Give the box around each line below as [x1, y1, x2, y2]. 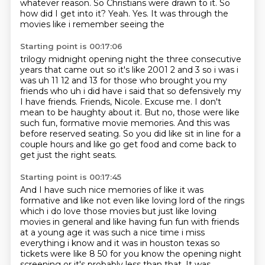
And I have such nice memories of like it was [20, 185, 203, 195]
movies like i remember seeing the [20, 19, 164, 30]
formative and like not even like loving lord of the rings [20, 195, 244, 206]
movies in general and [20, 216, 113, 227]
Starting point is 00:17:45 [20, 172, 121, 182]
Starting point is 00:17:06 [20, 41, 122, 51]
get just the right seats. [20, 150, 117, 160]
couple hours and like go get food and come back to [20, 139, 237, 150]
